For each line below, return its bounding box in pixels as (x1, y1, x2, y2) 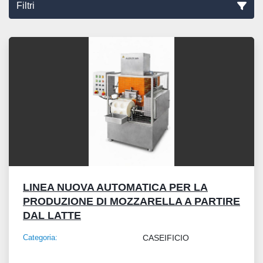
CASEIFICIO (142, 233, 189, 243)
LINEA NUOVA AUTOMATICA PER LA (23, 181, 208, 194)
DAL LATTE (23, 210, 81, 222)
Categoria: (23, 233, 58, 242)
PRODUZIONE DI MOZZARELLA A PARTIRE (23, 195, 240, 208)
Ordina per (98, 35, 154, 48)
